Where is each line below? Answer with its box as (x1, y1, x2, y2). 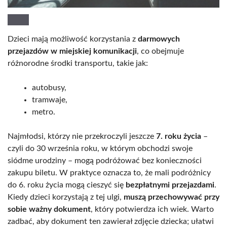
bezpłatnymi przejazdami (126, 180, 214, 189)
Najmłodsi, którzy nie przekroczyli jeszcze (8, 132, 156, 140)
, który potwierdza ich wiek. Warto (91, 205, 214, 213)
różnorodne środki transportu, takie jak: (8, 59, 148, 67)
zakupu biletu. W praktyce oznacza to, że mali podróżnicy (8, 168, 211, 177)
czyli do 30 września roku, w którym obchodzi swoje (8, 144, 193, 153)
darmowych (138, 34, 180, 43)
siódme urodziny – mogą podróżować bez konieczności (8, 156, 202, 165)
